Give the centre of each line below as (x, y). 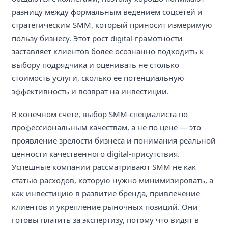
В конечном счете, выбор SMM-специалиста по (100, 114)
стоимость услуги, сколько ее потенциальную (98, 78)
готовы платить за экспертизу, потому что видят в (105, 220)
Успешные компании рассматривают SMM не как (104, 167)
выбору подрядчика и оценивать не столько (95, 65)
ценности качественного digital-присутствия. (96, 153)
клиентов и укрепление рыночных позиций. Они (105, 206)
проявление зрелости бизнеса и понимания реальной (114, 140)
